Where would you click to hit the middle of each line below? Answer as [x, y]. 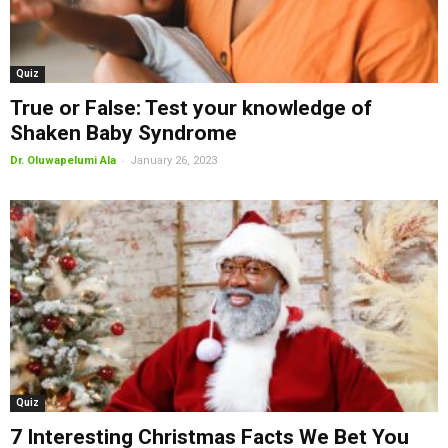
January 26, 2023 [173, 161]
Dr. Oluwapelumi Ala [63, 161]
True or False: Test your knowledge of [191, 108]
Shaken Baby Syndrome [123, 133]
